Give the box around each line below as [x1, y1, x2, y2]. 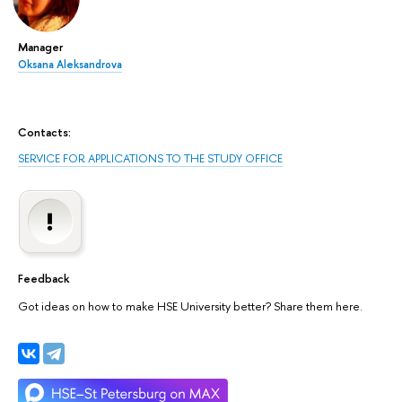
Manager [18, 39, 63, 56]
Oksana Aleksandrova [18, 57, 122, 73]
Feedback [18, 270, 69, 287]
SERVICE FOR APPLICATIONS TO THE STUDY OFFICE [18, 149, 283, 166]
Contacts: [18, 123, 71, 140]
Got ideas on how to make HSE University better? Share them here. [18, 297, 363, 314]
